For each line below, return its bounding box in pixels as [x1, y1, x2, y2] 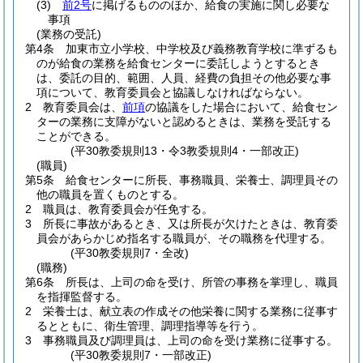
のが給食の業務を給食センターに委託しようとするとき [36, 57, 320, 70]
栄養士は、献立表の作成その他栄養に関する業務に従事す [43, 305, 338, 318]
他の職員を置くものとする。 [36, 188, 184, 201]
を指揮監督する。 [36, 290, 127, 303]
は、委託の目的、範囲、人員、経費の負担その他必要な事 [36, 71, 331, 84]
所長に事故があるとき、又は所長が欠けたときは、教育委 [43, 217, 338, 230]
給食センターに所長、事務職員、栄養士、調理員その [66, 173, 338, 186]
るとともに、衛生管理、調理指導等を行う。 [36, 319, 263, 332]
